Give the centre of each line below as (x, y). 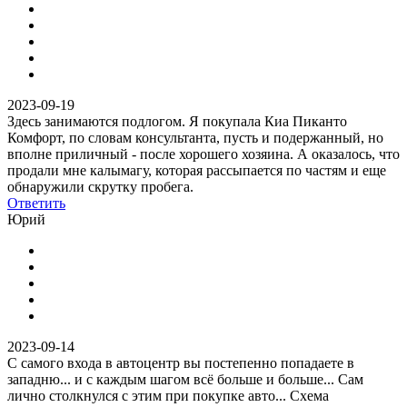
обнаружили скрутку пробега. (100, 186)
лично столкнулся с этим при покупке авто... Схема (168, 395)
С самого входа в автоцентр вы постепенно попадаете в (181, 362)
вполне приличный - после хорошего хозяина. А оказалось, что (203, 154)
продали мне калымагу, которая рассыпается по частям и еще (197, 170)
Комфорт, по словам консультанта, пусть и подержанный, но (195, 137)
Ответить (36, 203)
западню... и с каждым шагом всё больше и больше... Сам (185, 379)
